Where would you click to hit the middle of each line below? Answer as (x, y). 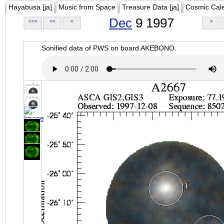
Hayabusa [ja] (30, 7)
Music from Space (87, 7)
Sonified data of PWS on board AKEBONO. (109, 48)
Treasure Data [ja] (150, 7)
